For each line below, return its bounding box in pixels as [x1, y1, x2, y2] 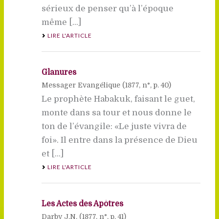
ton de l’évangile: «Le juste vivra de [41, 121, 187, 131]
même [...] [41, 17, 81, 27]
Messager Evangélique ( [41, 81, 125, 89]
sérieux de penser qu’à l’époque [41, 3, 174, 13]
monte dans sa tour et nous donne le [41, 108, 192, 117]
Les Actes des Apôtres [41, 199, 123, 208]
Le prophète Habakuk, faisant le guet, [41, 94, 195, 104]
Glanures [41, 67, 76, 77]
